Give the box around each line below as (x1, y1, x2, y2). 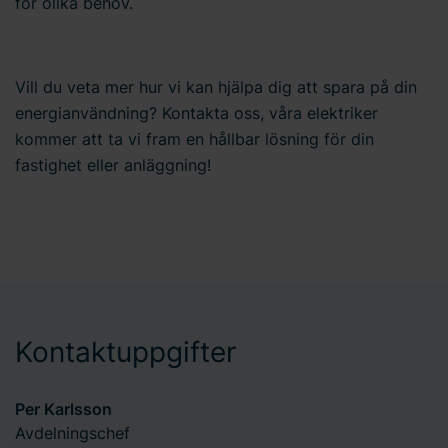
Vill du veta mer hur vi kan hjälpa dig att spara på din (15, 76, 417, 97)
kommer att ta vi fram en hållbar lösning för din (15, 128, 374, 149)
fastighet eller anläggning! (15, 154, 211, 175)
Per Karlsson (15, 398, 112, 419)
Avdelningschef (15, 422, 130, 443)
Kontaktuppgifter (15, 334, 236, 369)
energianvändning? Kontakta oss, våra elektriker (15, 102, 378, 123)
